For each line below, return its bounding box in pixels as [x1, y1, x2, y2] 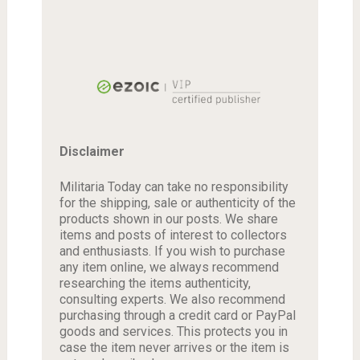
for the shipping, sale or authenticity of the [59, 195, 296, 211]
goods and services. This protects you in [59, 324, 288, 340]
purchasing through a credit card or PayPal [59, 308, 296, 324]
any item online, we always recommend [59, 260, 279, 276]
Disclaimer [59, 144, 125, 160]
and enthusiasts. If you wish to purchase [59, 243, 285, 260]
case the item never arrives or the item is [59, 340, 289, 356]
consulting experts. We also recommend [59, 292, 285, 308]
